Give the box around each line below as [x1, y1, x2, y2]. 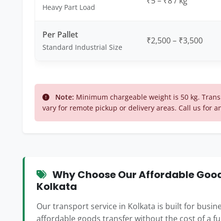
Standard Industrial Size [42, 42, 122, 52]
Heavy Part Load [42, 2, 95, 12]
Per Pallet [42, 29, 78, 40]
